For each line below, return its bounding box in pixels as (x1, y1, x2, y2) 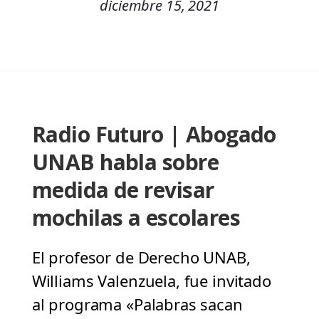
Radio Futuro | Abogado (31, 120, 276, 150)
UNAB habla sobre (31, 147, 219, 177)
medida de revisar (31, 175, 214, 205)
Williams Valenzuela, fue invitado (31, 270, 271, 292)
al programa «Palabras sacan (31, 293, 243, 315)
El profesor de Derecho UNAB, (31, 246, 251, 268)
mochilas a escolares (31, 203, 240, 233)
